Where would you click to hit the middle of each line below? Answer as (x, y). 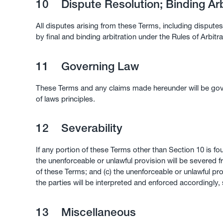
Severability (90, 128)
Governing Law (99, 66)
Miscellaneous (97, 212)
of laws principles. (65, 99)
